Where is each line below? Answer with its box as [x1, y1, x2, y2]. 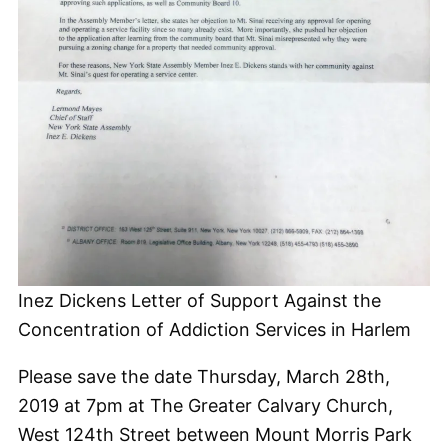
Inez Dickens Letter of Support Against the [18, 289, 381, 311]
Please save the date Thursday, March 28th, [18, 365, 390, 387]
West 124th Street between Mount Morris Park [18, 423, 412, 445]
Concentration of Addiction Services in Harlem [18, 318, 411, 340]
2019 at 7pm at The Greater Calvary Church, [18, 394, 393, 416]
